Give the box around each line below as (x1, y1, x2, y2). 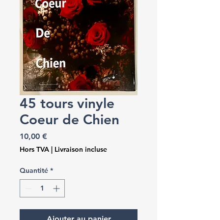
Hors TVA (20, 145, 49, 154)
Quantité (20, 166, 48, 175)
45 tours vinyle (20, 95, 114, 111)
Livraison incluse (55, 145, 107, 154)
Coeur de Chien (20, 111, 119, 128)
